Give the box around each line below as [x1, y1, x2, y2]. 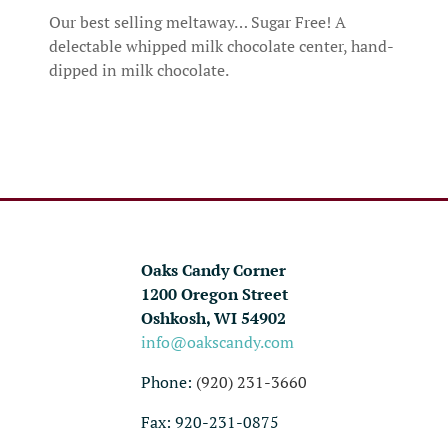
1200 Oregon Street [141, 282, 288, 305]
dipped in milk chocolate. [49, 59, 229, 80]
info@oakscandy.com [141, 331, 294, 352]
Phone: [141, 371, 196, 392]
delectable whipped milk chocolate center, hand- [49, 35, 394, 56]
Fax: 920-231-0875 [141, 411, 279, 432]
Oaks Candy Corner [141, 258, 286, 281]
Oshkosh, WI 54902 [141, 306, 286, 329]
